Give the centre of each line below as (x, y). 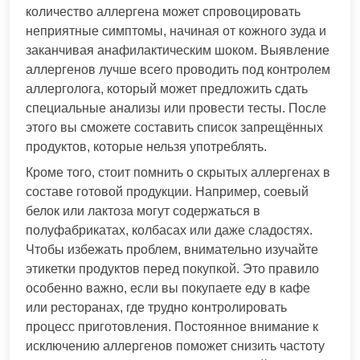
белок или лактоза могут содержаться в (143, 211)
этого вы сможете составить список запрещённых (174, 127)
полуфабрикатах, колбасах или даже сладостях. (169, 230)
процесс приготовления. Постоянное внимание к (172, 326)
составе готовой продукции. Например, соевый (167, 191)
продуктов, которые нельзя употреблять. (146, 146)
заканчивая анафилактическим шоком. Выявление (178, 50)
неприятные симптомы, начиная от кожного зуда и (176, 31)
